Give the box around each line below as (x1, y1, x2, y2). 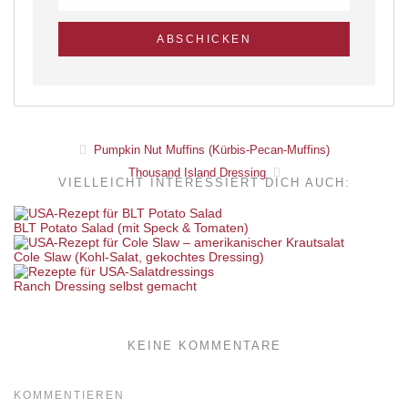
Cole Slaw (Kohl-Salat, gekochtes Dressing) (14, 250, 264, 265)
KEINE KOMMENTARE (127, 339, 281, 353)
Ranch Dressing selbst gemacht (14, 279, 197, 294)
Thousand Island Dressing (127, 166, 270, 180)
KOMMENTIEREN (14, 389, 125, 403)
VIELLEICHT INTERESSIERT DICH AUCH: (57, 176, 351, 190)
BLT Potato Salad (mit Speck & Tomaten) (14, 220, 249, 236)
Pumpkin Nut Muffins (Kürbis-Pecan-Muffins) (89, 143, 330, 158)
